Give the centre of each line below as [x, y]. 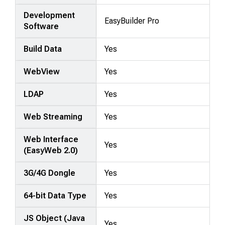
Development [49, 15]
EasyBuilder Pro [132, 21]
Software [41, 26]
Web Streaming [53, 117]
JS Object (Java [54, 218]
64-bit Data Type [55, 195]
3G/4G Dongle [50, 173]
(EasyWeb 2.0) [51, 150]
